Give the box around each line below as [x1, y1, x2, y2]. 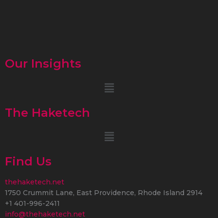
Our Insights [5, 56, 81, 71]
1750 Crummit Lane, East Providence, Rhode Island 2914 [5, 188, 202, 197]
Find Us [5, 154, 52, 168]
